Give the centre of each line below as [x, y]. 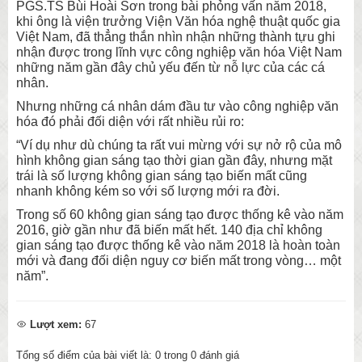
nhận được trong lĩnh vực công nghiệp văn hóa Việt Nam [179, 52]
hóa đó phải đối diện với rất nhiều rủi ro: [130, 121]
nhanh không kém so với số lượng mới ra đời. [148, 191]
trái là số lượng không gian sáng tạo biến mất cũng [162, 175]
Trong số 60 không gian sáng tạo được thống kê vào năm [180, 214]
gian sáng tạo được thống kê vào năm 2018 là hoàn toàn [178, 245]
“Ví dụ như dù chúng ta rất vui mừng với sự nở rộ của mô [179, 145]
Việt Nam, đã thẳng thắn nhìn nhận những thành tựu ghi [176, 36]
